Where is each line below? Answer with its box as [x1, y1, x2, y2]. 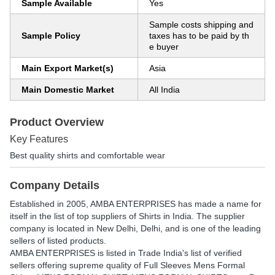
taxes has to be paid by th [149, 31, 249, 41]
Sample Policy [21, 31, 80, 41]
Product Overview [10, 116, 104, 128]
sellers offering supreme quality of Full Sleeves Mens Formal [10, 260, 245, 270]
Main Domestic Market [21, 85, 114, 95]
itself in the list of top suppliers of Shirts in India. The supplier [10, 211, 245, 221]
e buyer [149, 42, 179, 52]
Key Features [10, 134, 68, 144]
